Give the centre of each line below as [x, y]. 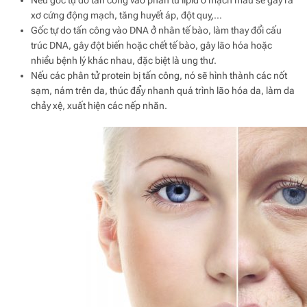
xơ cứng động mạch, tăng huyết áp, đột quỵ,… [126, 15]
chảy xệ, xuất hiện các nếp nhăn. [99, 105]
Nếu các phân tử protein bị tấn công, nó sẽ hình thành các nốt [159, 75]
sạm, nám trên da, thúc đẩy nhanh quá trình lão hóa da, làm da [163, 90]
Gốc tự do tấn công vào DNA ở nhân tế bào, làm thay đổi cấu [156, 30]
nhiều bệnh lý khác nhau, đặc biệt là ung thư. [124, 60]
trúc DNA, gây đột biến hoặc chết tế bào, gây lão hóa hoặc [151, 45]
